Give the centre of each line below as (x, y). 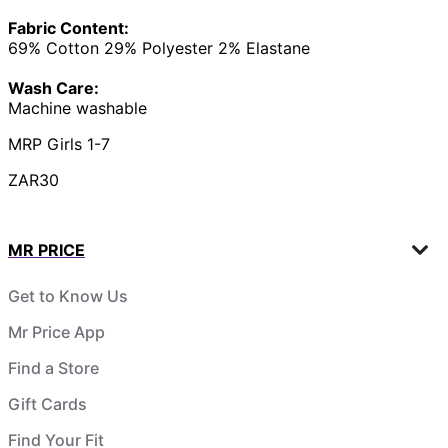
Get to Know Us (68, 295)
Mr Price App (56, 331)
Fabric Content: (68, 27)
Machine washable (77, 107)
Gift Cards (47, 403)
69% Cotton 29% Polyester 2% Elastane (159, 47)
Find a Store (53, 367)
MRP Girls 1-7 (59, 143)
